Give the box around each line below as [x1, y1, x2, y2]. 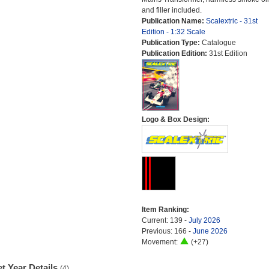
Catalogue [201, 38, 236, 47]
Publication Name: [141, 17, 206, 25]
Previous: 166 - [141, 227, 193, 235]
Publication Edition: [141, 49, 209, 58]
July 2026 [188, 216, 220, 225]
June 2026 [192, 227, 228, 235]
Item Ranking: [141, 205, 189, 214]
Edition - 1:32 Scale [141, 28, 205, 36]
